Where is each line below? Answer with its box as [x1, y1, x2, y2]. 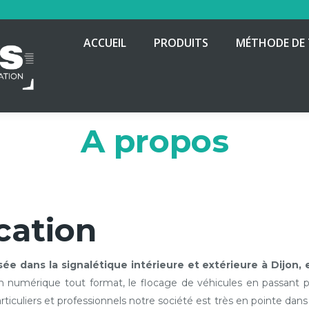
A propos [80, 121, 229, 161]
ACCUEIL [83, 34, 127, 50]
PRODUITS [154, 34, 209, 50]
